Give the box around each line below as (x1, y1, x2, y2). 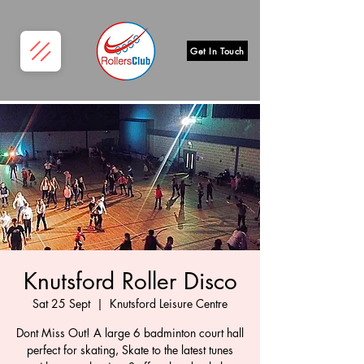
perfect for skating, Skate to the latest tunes (27, 342, 233, 357)
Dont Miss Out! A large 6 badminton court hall (16, 325, 244, 340)
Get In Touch (190, 45, 245, 57)
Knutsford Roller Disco (23, 266, 237, 296)
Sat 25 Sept (32, 296, 90, 311)
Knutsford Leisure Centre (110, 296, 227, 311)
